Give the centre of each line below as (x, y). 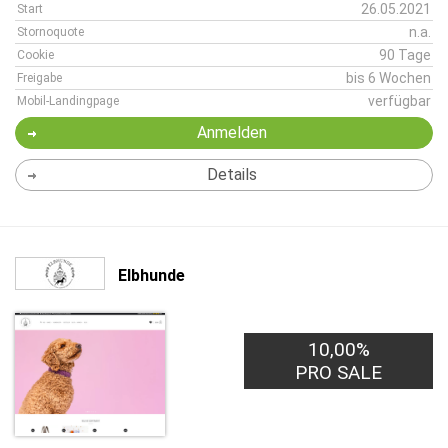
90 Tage (405, 55)
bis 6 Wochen (388, 78)
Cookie (35, 55)
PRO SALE (339, 372)
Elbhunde (151, 275)
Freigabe (39, 78)
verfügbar (399, 101)
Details (231, 174)
